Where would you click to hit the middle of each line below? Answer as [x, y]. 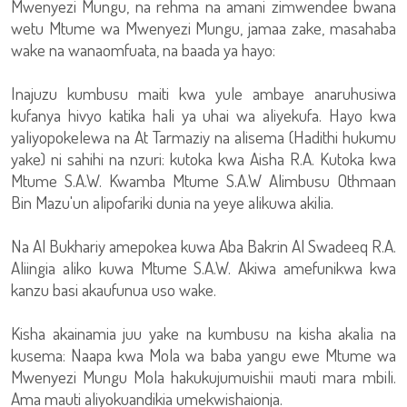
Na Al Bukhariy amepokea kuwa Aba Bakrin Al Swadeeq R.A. [203, 246]
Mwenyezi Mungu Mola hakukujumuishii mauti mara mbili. [203, 377]
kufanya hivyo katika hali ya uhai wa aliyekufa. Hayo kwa [203, 115]
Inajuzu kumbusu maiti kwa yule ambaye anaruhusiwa [203, 93]
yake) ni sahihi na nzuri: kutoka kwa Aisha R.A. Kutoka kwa [203, 159]
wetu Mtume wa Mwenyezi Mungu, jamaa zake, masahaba [203, 28]
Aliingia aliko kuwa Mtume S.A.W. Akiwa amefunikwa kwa [203, 268]
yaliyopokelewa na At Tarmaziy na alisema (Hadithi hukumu [203, 137]
